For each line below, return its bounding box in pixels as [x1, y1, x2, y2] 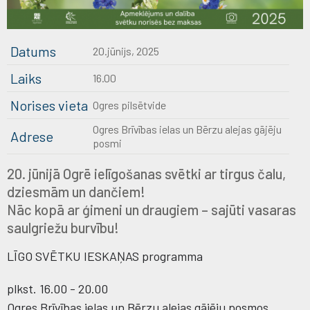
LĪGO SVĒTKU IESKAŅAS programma [7, 248, 203, 264]
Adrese [10, 127, 53, 145]
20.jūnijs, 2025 [93, 44, 160, 57]
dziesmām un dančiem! [7, 183, 145, 200]
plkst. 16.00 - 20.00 [7, 280, 108, 296]
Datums [10, 42, 56, 60]
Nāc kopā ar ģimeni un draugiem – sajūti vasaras [7, 201, 296, 218]
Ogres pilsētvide [93, 98, 167, 111]
